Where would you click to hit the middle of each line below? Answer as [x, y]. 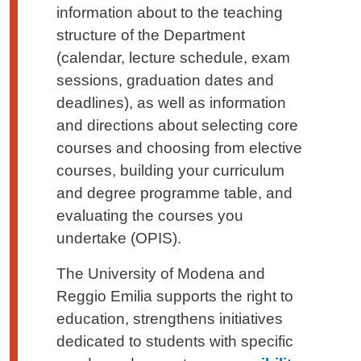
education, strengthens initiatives [170, 318]
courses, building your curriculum [170, 170]
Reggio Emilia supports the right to [175, 296]
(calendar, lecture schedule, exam [173, 57]
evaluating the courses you [150, 215]
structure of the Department [151, 35]
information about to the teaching [170, 12]
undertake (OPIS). [119, 238]
